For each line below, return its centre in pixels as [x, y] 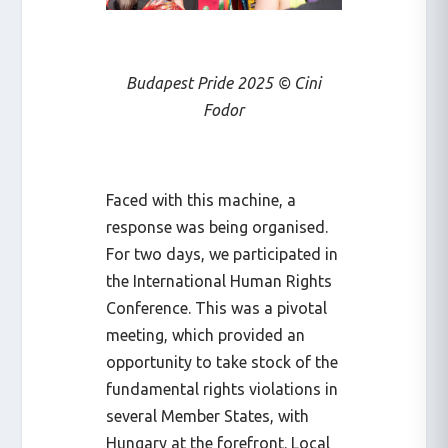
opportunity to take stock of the [222, 362]
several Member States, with [208, 416]
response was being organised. [217, 227]
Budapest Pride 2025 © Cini [224, 83]
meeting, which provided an [206, 335]
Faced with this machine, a [201, 200]
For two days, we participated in [222, 254]
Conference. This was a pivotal [217, 308]
